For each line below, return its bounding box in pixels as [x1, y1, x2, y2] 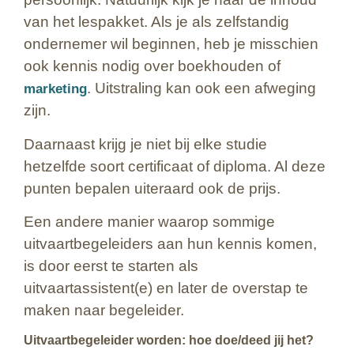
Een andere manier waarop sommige [24, 213, 275, 230]
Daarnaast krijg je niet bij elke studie [24, 135, 267, 153]
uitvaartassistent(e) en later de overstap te [24, 279, 308, 296]
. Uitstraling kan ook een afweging [87, 80, 316, 97]
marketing [24, 81, 87, 97]
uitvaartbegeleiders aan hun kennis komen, [24, 235, 317, 252]
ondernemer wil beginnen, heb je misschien [24, 36, 318, 53]
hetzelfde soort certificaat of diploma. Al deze [24, 157, 326, 175]
